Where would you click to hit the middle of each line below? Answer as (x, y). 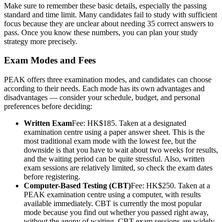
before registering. (52, 177)
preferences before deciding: (48, 107)
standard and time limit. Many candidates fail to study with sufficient (111, 14)
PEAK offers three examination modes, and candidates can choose (108, 80)
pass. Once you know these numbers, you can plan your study (101, 32)
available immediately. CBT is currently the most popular (113, 204)
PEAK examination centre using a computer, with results (112, 195)
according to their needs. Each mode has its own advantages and (104, 89)
